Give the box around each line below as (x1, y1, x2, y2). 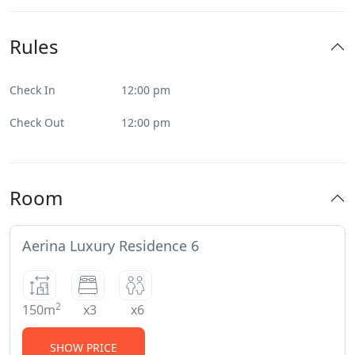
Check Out (10, 115, 64, 131)
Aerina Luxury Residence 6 (22, 236, 199, 256)
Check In (10, 82, 55, 98)
